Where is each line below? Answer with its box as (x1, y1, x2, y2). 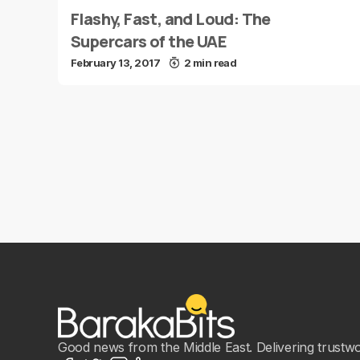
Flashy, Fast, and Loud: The (71, 8, 271, 30)
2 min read (183, 56, 237, 69)
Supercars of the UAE (71, 31, 227, 52)
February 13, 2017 (71, 56, 161, 69)
